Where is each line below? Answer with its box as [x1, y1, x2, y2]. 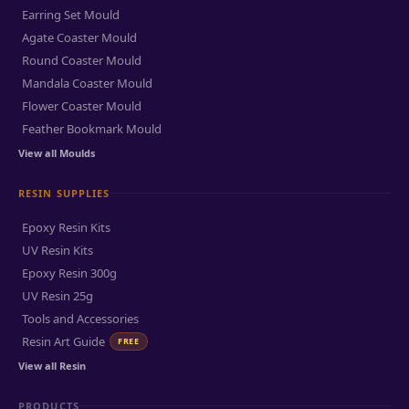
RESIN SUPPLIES [18, 186, 110, 200]
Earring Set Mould [22, 6, 120, 23]
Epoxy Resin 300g [22, 265, 117, 281]
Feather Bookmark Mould [22, 121, 162, 137]
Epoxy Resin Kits [22, 219, 110, 236]
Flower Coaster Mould [22, 98, 142, 114]
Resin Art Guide [22, 333, 105, 350]
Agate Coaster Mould [22, 29, 137, 46]
